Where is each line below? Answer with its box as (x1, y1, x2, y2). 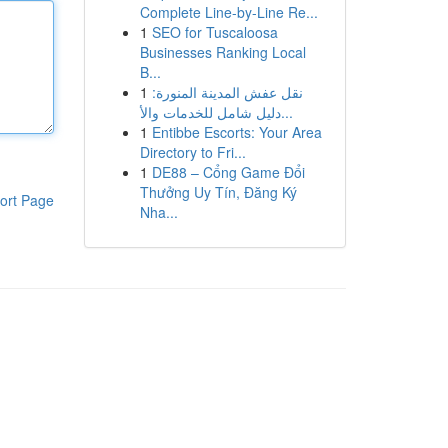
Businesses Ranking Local (139, 42, 306, 62)
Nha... (139, 202, 178, 222)
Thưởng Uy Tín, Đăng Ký (139, 182, 297, 202)
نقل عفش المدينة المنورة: (151, 82, 303, 102)
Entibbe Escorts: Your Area (151, 122, 322, 142)
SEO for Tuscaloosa (151, 22, 278, 42)
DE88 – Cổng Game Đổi (151, 162, 305, 182)
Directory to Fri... (139, 142, 246, 162)
